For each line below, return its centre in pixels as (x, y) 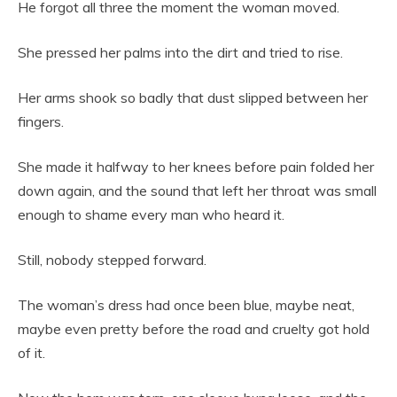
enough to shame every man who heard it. (151, 215)
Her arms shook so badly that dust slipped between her (193, 98)
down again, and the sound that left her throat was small (197, 191)
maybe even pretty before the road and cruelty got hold (194, 329)
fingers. (41, 122)
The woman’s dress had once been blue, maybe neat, (186, 305)
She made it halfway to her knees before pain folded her (196, 167)
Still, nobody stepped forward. (112, 260)
